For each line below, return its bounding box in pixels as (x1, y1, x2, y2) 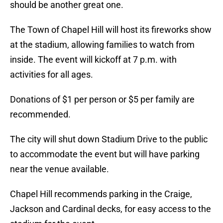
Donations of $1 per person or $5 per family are (10, 94, 195, 105)
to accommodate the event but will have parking (10, 149, 200, 160)
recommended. (10, 109, 71, 120)
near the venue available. (10, 164, 109, 175)
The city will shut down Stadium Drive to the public (10, 134, 208, 145)
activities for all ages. (10, 69, 93, 80)
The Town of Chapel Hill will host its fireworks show (10, 24, 212, 35)
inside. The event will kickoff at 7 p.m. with (10, 54, 177, 65)
